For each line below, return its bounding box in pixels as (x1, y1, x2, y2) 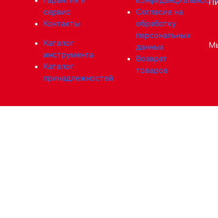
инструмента (43, 49, 93, 59)
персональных (136, 30, 191, 40)
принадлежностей (43, 73, 113, 83)
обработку (136, 18, 176, 28)
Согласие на (136, 6, 183, 17)
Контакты (43, 18, 80, 28)
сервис (43, 6, 71, 17)
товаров (136, 65, 168, 75)
